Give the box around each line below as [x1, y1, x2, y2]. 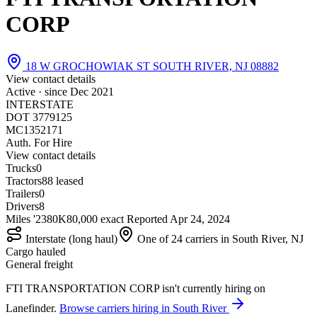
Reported [124, 212, 170, 225]
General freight [6, 258, 73, 270]
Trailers [6, 187, 39, 200]
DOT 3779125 [6, 110, 72, 123]
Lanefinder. [6, 301, 59, 314]
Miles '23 [6, 212, 47, 225]
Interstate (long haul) [23, 232, 117, 245]
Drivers [6, 200, 39, 212]
